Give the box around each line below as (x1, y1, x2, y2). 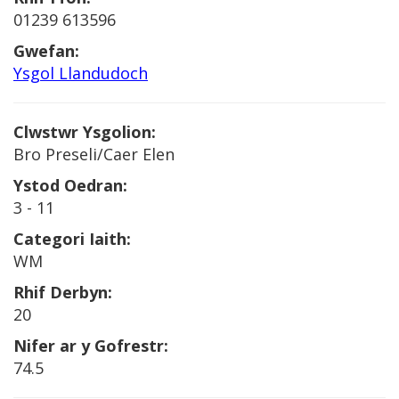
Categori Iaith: (13, 228, 131, 249)
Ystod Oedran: (13, 175, 127, 196)
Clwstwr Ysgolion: (13, 121, 156, 142)
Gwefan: (13, 40, 79, 61)
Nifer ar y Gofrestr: (13, 335, 168, 356)
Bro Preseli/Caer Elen (13, 143, 175, 165)
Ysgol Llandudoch (13, 62, 148, 84)
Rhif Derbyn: (13, 281, 112, 303)
